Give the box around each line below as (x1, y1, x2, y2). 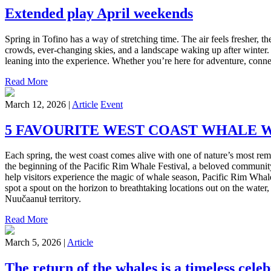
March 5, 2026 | (5, 237, 67, 248)
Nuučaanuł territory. (5, 194, 81, 204)
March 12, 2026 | (5, 99, 72, 109)
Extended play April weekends (5, 5, 193, 21)
